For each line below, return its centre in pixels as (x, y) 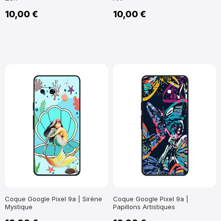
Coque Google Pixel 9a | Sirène (54, 199)
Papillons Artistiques (144, 207)
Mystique (19, 207)
